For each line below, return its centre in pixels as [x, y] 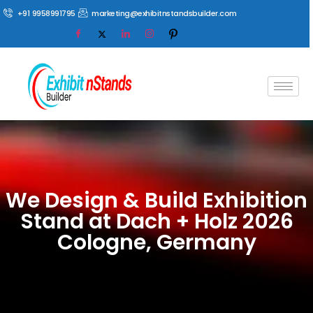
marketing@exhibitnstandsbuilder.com [164, 13]
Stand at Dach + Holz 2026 [156, 221]
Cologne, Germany [156, 242]
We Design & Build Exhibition [156, 201]
